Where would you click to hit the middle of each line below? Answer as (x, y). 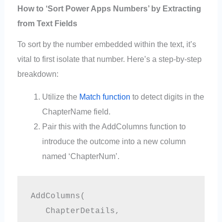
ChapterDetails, (75, 211)
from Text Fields (48, 24)
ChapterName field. (76, 112)
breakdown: (38, 74)
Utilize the (60, 97)
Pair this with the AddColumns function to (114, 127)
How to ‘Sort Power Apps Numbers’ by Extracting (110, 9)
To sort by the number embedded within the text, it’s (107, 44)
